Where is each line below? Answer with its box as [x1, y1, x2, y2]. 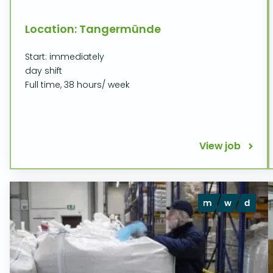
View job [199, 139, 241, 153]
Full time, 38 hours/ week [25, 79, 130, 91]
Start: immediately [25, 51, 104, 63]
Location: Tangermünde [25, 21, 161, 37]
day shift [25, 65, 62, 77]
